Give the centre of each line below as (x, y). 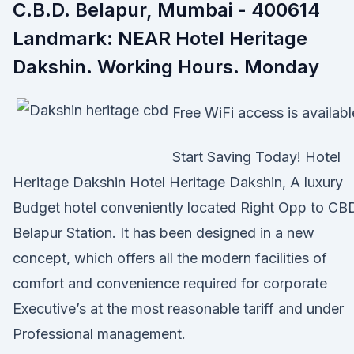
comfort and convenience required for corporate (170, 283)
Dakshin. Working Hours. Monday (168, 67)
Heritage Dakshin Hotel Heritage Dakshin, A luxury (178, 182)
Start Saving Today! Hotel (256, 157)
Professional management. (99, 334)
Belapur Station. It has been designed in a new (164, 233)
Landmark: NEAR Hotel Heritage (160, 38)
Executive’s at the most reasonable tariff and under (178, 309)
